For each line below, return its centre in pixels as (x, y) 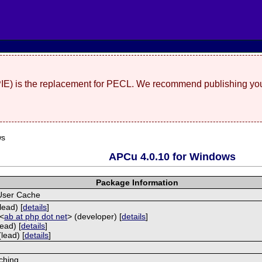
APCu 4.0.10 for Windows (172, 156)
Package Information (137, 182)
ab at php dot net (36, 216)
